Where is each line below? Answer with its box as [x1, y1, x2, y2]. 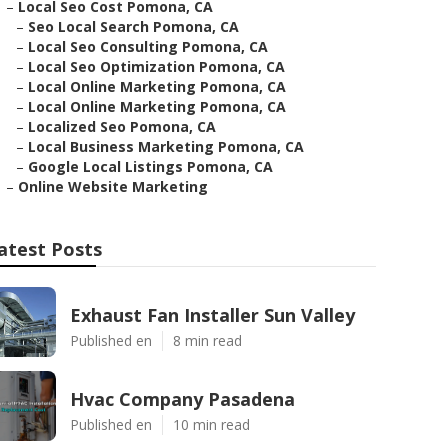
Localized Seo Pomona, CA [28, 117, 216, 136]
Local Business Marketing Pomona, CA [28, 137, 304, 156]
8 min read [173, 331, 242, 350]
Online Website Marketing [18, 177, 208, 196]
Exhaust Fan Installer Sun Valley [70, 303, 355, 327]
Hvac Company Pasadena [70, 387, 295, 411]
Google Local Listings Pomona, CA [28, 157, 273, 176]
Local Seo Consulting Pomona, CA [28, 37, 268, 56]
